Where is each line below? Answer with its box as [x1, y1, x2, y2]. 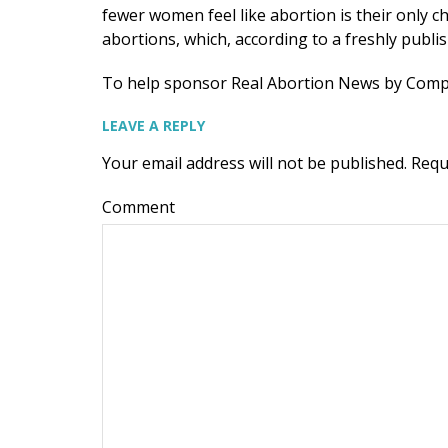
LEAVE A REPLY [102, 116, 205, 135]
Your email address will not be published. [102, 152, 407, 174]
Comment [102, 196, 175, 218]
